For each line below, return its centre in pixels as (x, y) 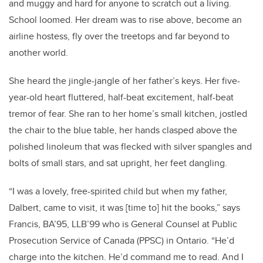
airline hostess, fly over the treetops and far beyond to (119, 36)
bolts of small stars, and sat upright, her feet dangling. (120, 163)
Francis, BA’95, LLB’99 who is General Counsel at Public (123, 224)
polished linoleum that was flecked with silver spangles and (130, 147)
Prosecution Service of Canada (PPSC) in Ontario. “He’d (122, 241)
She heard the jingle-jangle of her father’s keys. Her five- (124, 81)
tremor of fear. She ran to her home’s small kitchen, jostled (128, 114)
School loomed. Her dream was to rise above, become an (125, 20)
